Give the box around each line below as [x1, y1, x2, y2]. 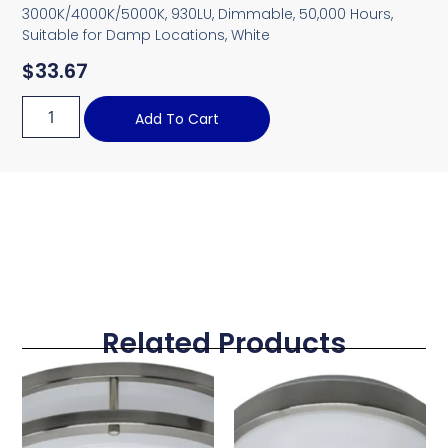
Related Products [102, 324, 346, 364]
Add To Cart [135, 109, 220, 130]
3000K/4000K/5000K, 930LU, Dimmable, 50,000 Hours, [22, 3, 394, 24]
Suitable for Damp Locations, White [22, 24, 271, 45]
